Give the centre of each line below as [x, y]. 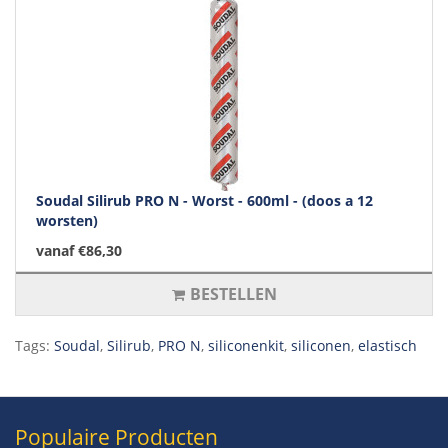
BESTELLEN [233, 294]
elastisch [387, 346]
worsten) [67, 221]
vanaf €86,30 [79, 251]
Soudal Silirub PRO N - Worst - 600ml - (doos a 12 [204, 201]
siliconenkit [246, 346]
